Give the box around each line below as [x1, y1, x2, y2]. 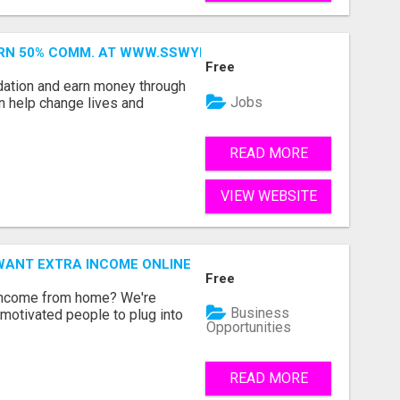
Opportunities [206, 319, 292, 337]
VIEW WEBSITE [220, 187, 317, 205]
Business [227, 304, 290, 322]
